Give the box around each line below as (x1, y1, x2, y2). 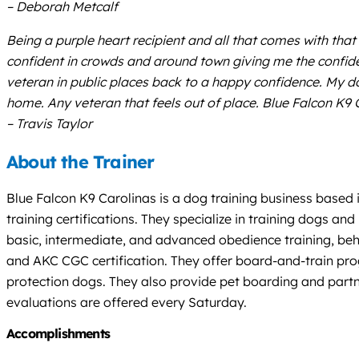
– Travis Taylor (6, 115, 92, 131)
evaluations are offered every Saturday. (6, 293, 247, 310)
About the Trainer (6, 150, 155, 173)
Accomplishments (6, 325, 110, 341)
